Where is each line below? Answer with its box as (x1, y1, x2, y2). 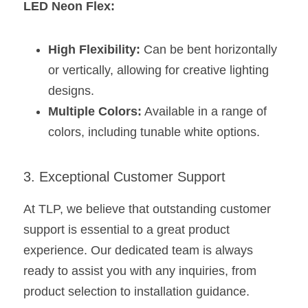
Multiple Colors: (48, 104, 142, 118)
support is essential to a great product (23, 223, 230, 236)
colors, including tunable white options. (48, 125, 260, 139)
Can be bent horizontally (140, 43, 277, 56)
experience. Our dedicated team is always (23, 243, 253, 257)
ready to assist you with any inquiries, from (23, 264, 256, 278)
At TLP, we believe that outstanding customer (23, 202, 271, 216)
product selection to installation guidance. (23, 285, 250, 298)
